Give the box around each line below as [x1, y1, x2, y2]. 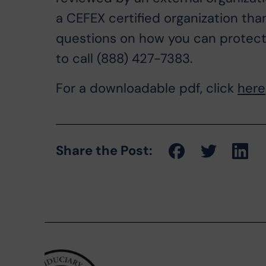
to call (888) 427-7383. [56, 50, 193, 68]
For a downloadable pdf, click [56, 80, 238, 97]
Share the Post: [56, 142, 153, 160]
